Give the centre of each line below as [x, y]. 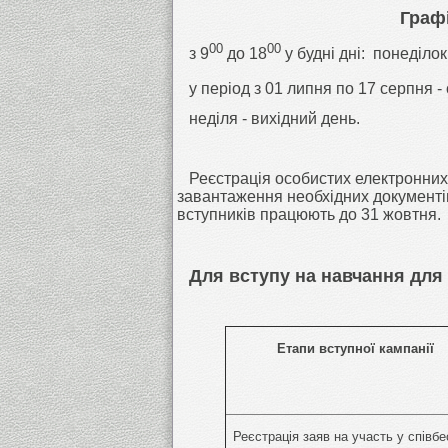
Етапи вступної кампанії [355, 348]
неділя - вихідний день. [268, 118]
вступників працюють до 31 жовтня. [309, 214]
